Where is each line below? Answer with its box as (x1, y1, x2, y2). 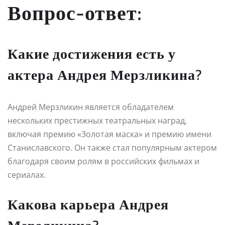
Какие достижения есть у (8, 40, 176, 67)
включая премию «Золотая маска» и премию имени (8, 128, 211, 140)
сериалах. (8, 169, 46, 180)
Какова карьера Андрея (8, 191, 169, 217)
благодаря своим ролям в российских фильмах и (8, 155, 199, 167)
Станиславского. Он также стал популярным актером (8, 142, 217, 153)
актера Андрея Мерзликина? (8, 61, 202, 88)
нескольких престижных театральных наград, (8, 115, 187, 126)
